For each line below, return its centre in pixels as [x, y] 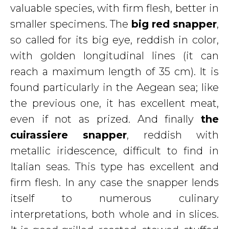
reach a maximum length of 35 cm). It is [114, 72]
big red [151, 24]
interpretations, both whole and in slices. [114, 214]
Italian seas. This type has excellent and [114, 167]
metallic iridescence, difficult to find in [114, 151]
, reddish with [173, 135]
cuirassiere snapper [69, 135]
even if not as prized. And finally [106, 119]
